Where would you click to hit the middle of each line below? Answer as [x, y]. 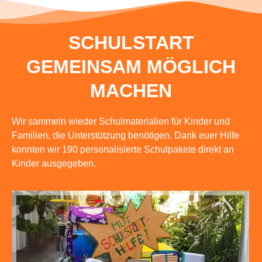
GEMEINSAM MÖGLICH [131, 66]
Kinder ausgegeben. [54, 163]
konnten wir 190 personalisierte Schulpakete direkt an [123, 149]
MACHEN [131, 90]
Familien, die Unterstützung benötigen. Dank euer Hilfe [125, 135]
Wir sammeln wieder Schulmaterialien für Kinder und [121, 121]
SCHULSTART [131, 42]
